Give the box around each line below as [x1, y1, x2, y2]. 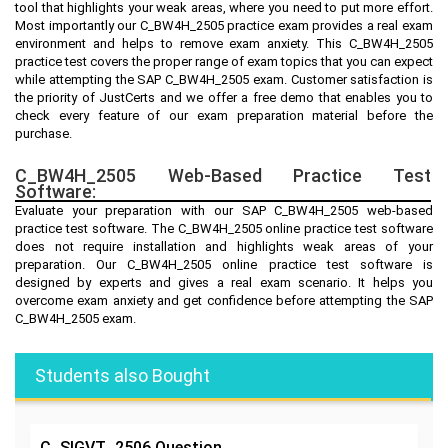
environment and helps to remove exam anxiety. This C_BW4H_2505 [15, 35, 433, 51]
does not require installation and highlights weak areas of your [15, 238, 433, 254]
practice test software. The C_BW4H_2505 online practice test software [15, 220, 433, 236]
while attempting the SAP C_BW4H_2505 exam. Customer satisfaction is [15, 71, 433, 87]
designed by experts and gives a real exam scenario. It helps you [15, 274, 433, 290]
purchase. [15, 125, 72, 141]
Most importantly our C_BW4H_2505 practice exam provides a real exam [15, 17, 433, 33]
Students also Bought [35, 364, 210, 386]
